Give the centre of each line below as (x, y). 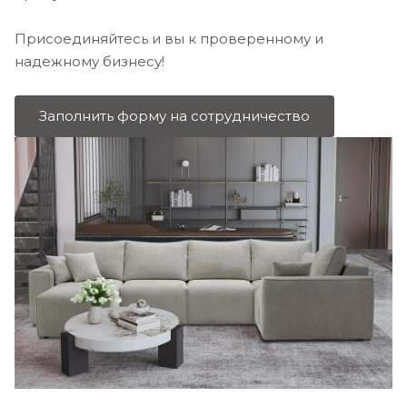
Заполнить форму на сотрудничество (174, 115)
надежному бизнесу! (89, 61)
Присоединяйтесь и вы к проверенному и (169, 38)
